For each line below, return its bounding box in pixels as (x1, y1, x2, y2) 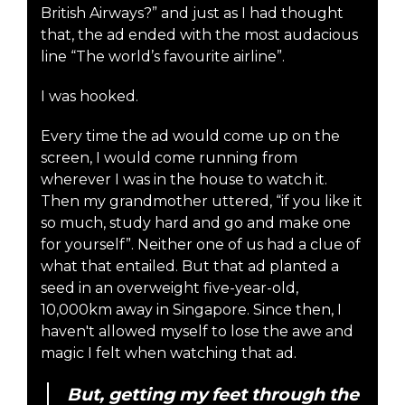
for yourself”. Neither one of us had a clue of (41, 235, 361, 253)
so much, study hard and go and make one (41, 213, 351, 231)
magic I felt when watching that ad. (41, 344, 297, 362)
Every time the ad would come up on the (41, 127, 340, 145)
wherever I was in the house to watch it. (41, 170, 327, 188)
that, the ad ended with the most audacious (41, 25, 358, 43)
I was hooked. (41, 87, 138, 105)
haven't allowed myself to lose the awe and (41, 322, 353, 340)
